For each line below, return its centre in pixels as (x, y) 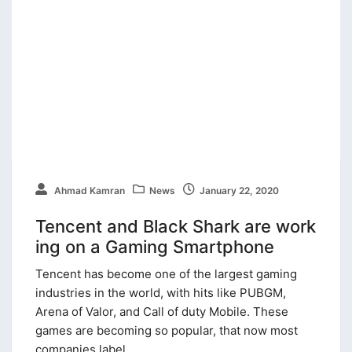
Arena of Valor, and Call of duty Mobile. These (162, 312)
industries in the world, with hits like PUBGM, (161, 293)
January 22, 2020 (239, 191)
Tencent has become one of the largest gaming (166, 274)
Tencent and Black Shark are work (176, 227)
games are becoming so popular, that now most (167, 331)
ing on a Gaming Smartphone (155, 247)
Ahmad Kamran (88, 191)
